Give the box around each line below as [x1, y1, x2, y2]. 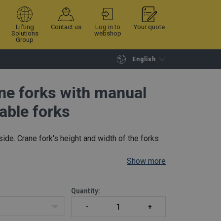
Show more [127, 156, 166, 166]
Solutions [11, 29, 38, 37]
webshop [94, 29, 121, 37]
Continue [25, 64, 58, 74]
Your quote [134, 23, 165, 31]
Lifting [15, 23, 34, 31]
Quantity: [71, 187, 100, 195]
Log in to [95, 23, 120, 31]
